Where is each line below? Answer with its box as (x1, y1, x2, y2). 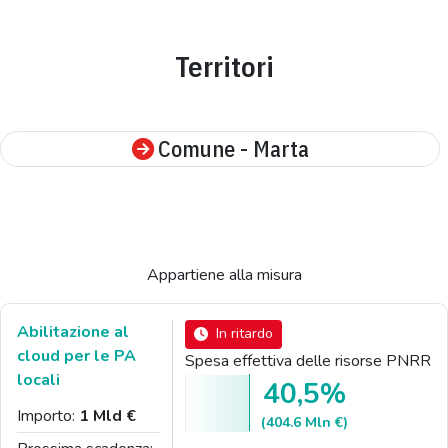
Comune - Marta (157, 133, 309, 163)
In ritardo (216, 324, 274, 344)
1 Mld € (79, 404, 136, 427)
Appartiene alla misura (146, 263, 302, 286)
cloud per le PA (17, 344, 136, 367)
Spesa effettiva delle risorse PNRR (185, 350, 431, 373)
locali (17, 368, 60, 391)
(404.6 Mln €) (261, 413, 348, 433)
